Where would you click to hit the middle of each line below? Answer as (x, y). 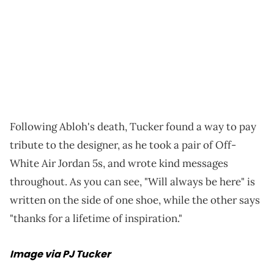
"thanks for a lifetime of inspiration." (96, 218)
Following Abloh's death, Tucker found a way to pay (133, 126)
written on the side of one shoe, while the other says (135, 200)
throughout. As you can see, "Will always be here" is (132, 181)
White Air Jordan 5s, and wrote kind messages (119, 163)
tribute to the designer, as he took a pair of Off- (123, 145)
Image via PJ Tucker (60, 254)
